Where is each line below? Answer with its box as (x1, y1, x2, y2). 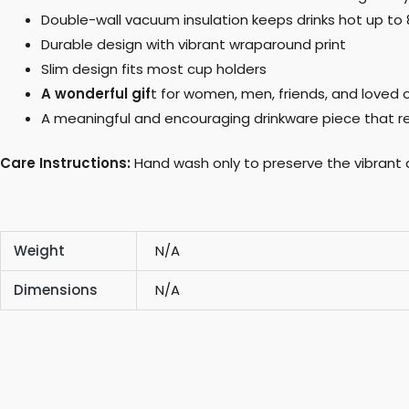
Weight (13, 241, 65, 261)
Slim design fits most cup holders (41, 58, 267, 79)
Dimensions (13, 280, 98, 300)
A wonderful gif (41, 83, 151, 103)
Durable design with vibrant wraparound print (41, 34, 346, 54)
